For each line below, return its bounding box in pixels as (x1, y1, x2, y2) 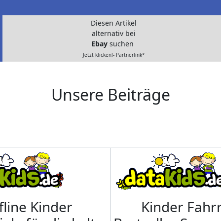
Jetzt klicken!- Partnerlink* (82, 52, 145, 59)
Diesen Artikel (90, 18, 137, 28)
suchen (110, 39, 136, 49)
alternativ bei (91, 29, 136, 38)
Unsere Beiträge (51, 84, 170, 106)
